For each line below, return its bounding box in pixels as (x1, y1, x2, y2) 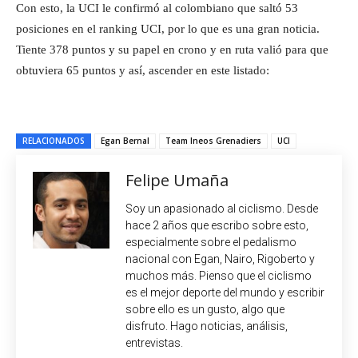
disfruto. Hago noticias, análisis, (125, 319, 288, 332)
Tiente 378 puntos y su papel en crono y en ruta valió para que (16, 42, 328, 56)
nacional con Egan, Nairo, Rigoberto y (125, 252, 315, 265)
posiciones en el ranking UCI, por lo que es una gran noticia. (16, 22, 320, 35)
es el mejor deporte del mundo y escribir (125, 285, 324, 299)
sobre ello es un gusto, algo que (125, 302, 284, 316)
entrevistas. (125, 336, 183, 349)
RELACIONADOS (22, 134, 85, 146)
